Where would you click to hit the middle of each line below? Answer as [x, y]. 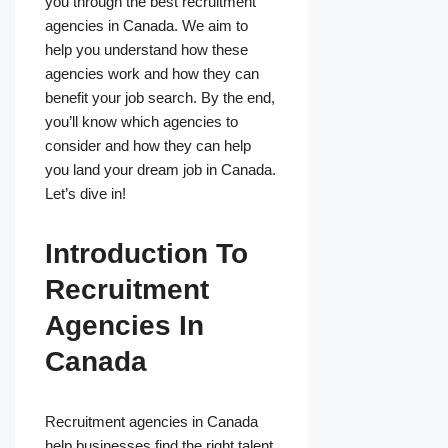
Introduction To [146, 254]
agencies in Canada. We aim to [146, 26]
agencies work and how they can [152, 74]
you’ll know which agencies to [141, 122]
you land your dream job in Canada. [160, 170]
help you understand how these [146, 50]
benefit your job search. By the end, [160, 98]
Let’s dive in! [85, 194]
